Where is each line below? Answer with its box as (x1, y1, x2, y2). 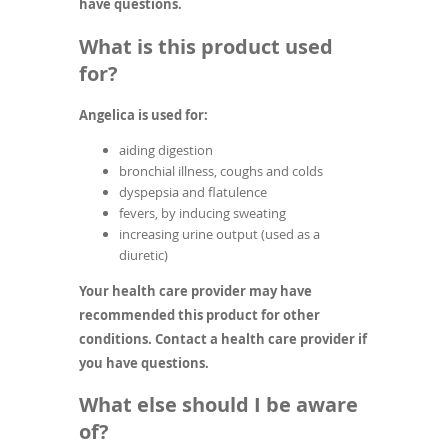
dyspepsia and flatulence (119, 182, 267, 201)
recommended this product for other (79, 305, 320, 324)
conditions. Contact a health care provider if (79, 329, 367, 348)
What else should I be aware (79, 390, 358, 418)
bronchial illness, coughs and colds (119, 161, 323, 180)
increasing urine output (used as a (119, 224, 320, 243)
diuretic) (119, 245, 168, 264)
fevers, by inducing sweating (119, 203, 286, 222)
